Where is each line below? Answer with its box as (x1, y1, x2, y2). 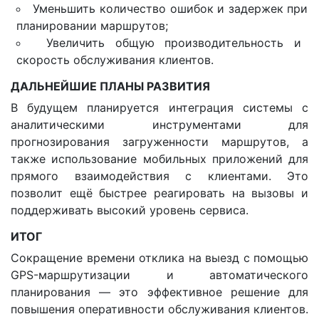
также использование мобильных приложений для (11, 152, 308, 167)
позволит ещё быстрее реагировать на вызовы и (11, 186, 308, 201)
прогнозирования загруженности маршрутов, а (11, 135, 308, 150)
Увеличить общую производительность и (46, 36, 302, 51)
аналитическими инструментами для (11, 117, 308, 132)
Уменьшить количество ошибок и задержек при (33, 1, 308, 16)
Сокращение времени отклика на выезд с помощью (11, 251, 308, 266)
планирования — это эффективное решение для (11, 285, 308, 300)
